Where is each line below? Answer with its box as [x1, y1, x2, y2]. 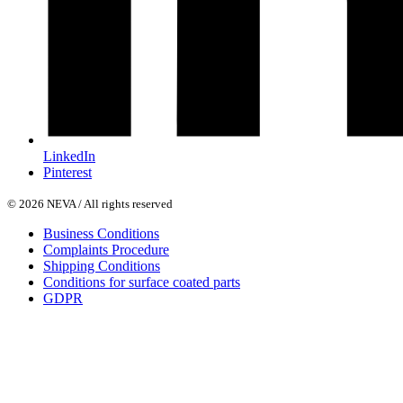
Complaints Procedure [43, 241, 169, 257]
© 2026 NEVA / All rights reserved [7, 196, 173, 210]
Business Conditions [43, 225, 159, 241]
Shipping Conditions [43, 257, 160, 273]
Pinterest [43, 164, 92, 180]
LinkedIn [43, 148, 95, 164]
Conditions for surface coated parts [43, 273, 240, 290]
